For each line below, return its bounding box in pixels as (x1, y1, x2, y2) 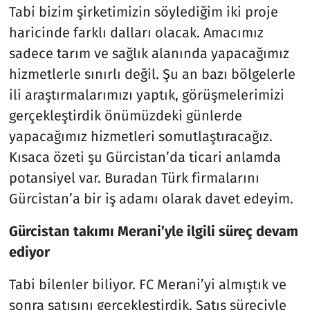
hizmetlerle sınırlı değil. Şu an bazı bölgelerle (8, 65, 295, 82)
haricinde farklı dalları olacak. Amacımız (8, 24, 264, 41)
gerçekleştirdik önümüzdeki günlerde (8, 107, 242, 124)
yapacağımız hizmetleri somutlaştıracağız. (8, 127, 273, 145)
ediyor (8, 243, 50, 260)
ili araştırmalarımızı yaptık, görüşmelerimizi (8, 86, 284, 103)
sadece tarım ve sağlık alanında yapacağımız (8, 44, 289, 62)
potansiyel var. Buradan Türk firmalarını (8, 169, 259, 186)
